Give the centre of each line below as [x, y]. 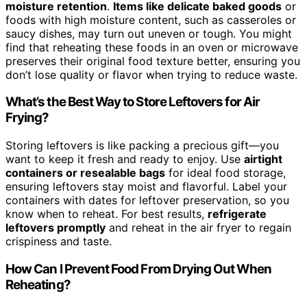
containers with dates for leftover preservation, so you [147, 200]
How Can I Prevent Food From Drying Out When [138, 269]
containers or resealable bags [85, 173]
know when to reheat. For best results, [107, 214]
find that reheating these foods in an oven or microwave [152, 47]
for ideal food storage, [225, 173]
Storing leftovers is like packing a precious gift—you [142, 146]
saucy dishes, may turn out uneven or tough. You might [149, 33]
